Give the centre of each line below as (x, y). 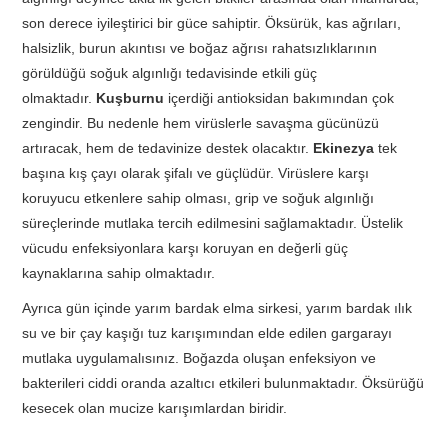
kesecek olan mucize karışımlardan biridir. (155, 407)
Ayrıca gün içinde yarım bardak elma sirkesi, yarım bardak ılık (217, 307)
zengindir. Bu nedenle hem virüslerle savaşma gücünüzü (201, 122)
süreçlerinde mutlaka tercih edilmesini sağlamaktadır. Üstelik (213, 222)
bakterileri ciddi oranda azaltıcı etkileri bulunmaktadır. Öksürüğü (223, 382)
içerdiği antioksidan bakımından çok (281, 97)
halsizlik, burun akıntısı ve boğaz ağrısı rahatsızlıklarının (200, 47)
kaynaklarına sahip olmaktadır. (119, 272)
